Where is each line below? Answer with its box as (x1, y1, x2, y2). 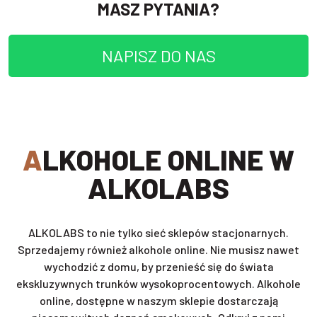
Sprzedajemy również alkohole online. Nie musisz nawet (18, 243, 299, 257)
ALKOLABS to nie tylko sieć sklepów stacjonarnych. (28, 226, 289, 240)
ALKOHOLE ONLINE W (23, 142, 42, 177)
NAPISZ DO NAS (101, 45, 216, 67)
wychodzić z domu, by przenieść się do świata (43, 260, 274, 274)
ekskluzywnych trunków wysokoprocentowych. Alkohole (16, 277, 301, 291)
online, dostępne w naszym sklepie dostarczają (39, 294, 278, 308)
